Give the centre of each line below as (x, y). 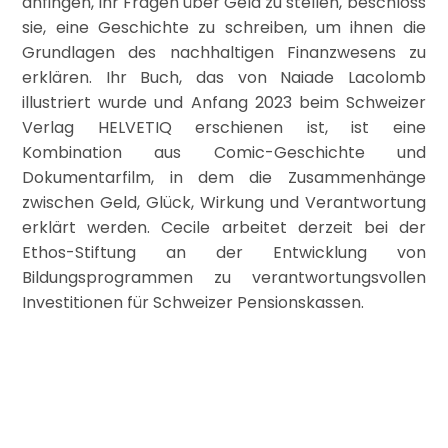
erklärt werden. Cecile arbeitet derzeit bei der (224, 228)
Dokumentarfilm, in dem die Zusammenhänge (224, 178)
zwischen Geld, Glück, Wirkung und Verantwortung (224, 203)
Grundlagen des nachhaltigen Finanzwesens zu (224, 53)
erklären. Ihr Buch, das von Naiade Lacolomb (224, 78)
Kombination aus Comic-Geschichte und (224, 153)
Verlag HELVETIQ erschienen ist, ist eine (224, 128)
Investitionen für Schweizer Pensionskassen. (193, 303)
